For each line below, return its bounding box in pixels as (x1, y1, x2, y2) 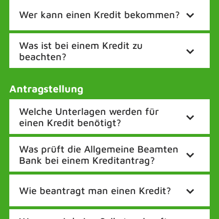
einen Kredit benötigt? (19, 116, 121, 128)
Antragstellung (9, 83, 83, 94)
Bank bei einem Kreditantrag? (19, 154, 155, 166)
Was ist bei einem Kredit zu (19, 39, 143, 51)
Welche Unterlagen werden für (19, 105, 159, 117)
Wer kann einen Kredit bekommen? (19, 9, 180, 20)
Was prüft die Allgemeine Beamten (19, 143, 178, 154)
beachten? (19, 50, 66, 62)
